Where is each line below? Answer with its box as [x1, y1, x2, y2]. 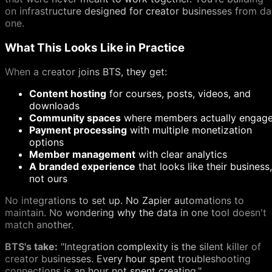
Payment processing [29, 124, 127, 137]
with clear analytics [135, 148, 227, 161]
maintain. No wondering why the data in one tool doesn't [5, 206, 267, 219]
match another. [5, 219, 73, 231]
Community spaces [29, 112, 121, 124]
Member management [29, 148, 135, 161]
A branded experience [29, 160, 135, 173]
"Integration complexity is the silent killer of [58, 240, 261, 253]
